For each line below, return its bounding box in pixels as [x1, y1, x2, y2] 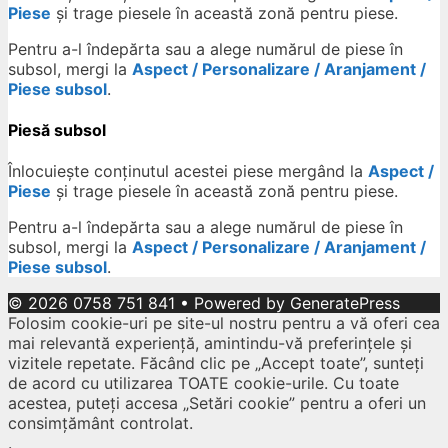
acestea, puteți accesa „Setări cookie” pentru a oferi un [8, 393, 426, 414]
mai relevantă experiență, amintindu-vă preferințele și [8, 333, 412, 354]
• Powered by [175, 293, 290, 314]
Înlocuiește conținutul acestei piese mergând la [8, 161, 368, 182]
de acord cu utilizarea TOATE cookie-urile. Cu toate [8, 373, 399, 394]
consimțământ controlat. [8, 413, 193, 434]
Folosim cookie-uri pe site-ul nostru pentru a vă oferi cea [8, 313, 440, 334]
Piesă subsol [8, 119, 106, 140]
